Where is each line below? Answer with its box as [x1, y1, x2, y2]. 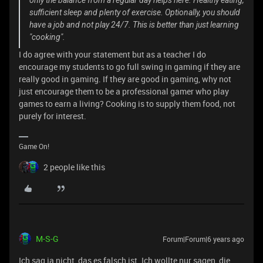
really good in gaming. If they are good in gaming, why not [19, 73, 231, 85]
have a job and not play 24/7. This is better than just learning [29, 20, 239, 29]
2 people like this [43, 161, 105, 173]
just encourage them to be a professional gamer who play [19, 86, 229, 97]
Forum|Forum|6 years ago [163, 234, 244, 244]
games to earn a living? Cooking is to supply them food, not [19, 98, 235, 109]
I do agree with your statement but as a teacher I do [19, 49, 206, 60]
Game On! [19, 141, 49, 151]
